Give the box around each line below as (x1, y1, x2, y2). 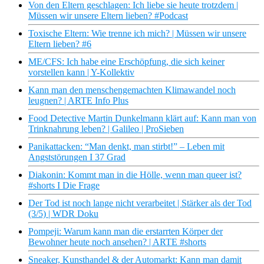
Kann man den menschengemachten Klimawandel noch (28, 85, 236, 95)
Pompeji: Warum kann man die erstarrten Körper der (28, 226, 223, 237)
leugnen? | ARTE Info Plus (28, 95, 128, 106)
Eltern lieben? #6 (28, 39, 91, 49)
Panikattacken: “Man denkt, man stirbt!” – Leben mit (28, 141, 225, 152)
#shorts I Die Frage (28, 180, 100, 191)
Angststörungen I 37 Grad (28, 152, 126, 163)
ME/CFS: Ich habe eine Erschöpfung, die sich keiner (28, 57, 225, 67)
